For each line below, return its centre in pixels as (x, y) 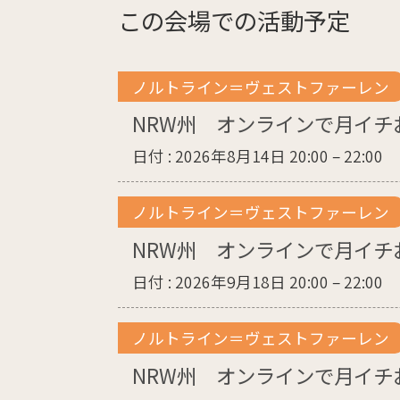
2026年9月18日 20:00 (252, 282)
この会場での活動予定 (234, 20)
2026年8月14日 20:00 (252, 156)
